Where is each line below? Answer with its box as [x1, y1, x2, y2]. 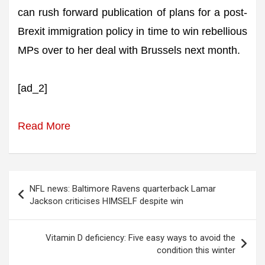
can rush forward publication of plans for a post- [18, 7, 247, 19]
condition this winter [157, 245, 235, 256]
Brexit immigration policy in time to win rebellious [18, 25, 247, 38]
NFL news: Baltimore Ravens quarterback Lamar [30, 183, 216, 195]
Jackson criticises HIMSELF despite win [30, 196, 183, 207]
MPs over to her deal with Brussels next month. [18, 44, 240, 57]
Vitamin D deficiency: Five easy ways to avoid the [46, 232, 235, 244]
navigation [8, 190, 77, 208]
